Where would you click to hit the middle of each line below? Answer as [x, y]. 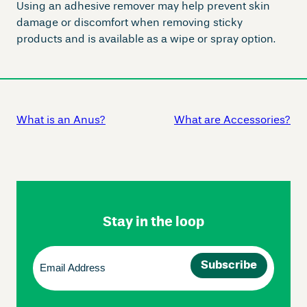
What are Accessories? [232, 121]
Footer [32, 183]
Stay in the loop [153, 222]
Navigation [43, 199]
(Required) [56, 271]
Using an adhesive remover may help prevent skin [143, 7]
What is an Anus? [61, 121]
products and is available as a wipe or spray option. [146, 40]
